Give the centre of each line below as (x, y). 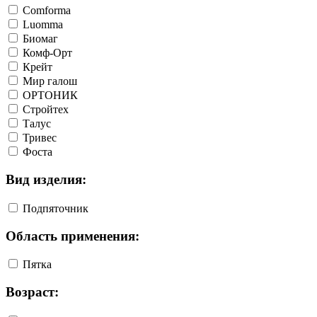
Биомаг (40, 39)
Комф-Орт (47, 53)
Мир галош (50, 81)
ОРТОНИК (50, 96)
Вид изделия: (46, 180)
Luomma (43, 25)
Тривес (40, 138)
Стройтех (46, 110)
